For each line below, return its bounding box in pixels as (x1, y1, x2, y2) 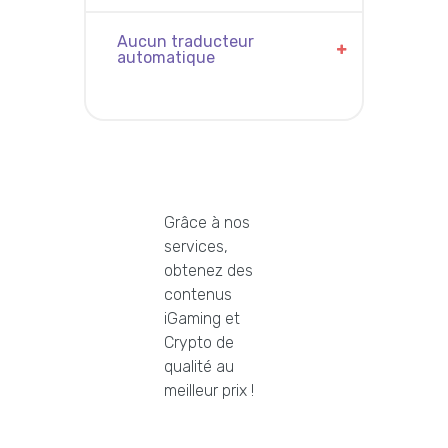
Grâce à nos (164, 213, 250, 233)
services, (164, 237, 228, 257)
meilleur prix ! (164, 381, 254, 401)
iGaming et (164, 309, 240, 329)
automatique (117, 48, 215, 68)
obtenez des (164, 261, 253, 281)
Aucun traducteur (117, 32, 254, 52)
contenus (164, 285, 232, 305)
